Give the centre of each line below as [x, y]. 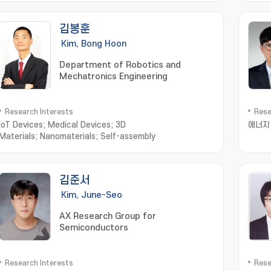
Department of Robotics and [120, 65]
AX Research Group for [108, 216]
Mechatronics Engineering [113, 77]
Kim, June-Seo [92, 195]
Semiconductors [94, 228]
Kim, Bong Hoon [94, 44]
